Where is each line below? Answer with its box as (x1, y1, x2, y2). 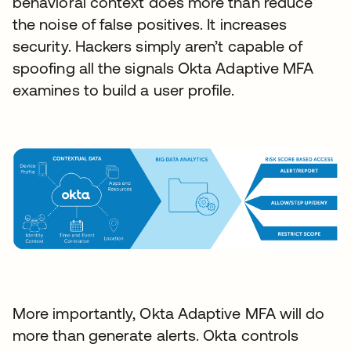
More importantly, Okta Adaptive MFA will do (13, 304, 325, 323)
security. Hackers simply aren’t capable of (13, 37, 303, 56)
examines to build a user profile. (13, 81, 234, 100)
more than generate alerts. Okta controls (13, 326, 299, 345)
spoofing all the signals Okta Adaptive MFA (13, 59, 314, 78)
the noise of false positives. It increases (13, 15, 288, 34)
